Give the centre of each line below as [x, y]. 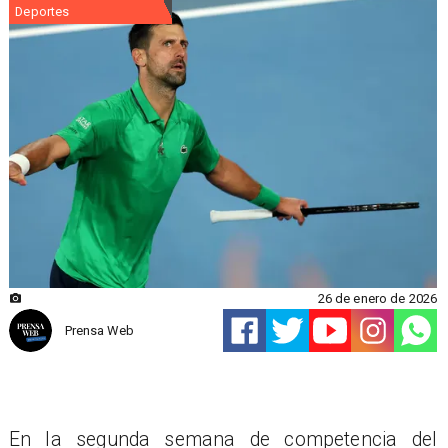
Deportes [42, 12]
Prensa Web [99, 331]
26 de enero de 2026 [377, 298]
